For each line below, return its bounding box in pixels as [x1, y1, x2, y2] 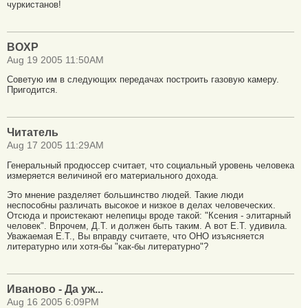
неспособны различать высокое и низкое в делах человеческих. [7, 199, 276, 210]
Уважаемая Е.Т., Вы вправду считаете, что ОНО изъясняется [7, 230, 264, 241]
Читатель [7, 126, 58, 139]
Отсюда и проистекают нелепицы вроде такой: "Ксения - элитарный [7, 210, 291, 221]
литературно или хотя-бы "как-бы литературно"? [7, 241, 208, 252]
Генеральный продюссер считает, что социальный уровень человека [7, 159, 294, 170]
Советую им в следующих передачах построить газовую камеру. [7, 74, 279, 85]
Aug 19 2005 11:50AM [7, 54, 104, 65]
